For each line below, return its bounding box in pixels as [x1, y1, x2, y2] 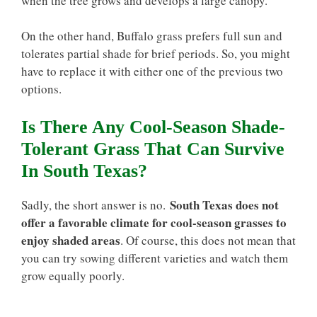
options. [21, 81, 62, 97]
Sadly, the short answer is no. [21, 196, 170, 213]
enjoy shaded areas [21, 231, 120, 249]
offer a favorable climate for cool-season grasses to [21, 213, 287, 231]
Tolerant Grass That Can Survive [21, 138, 284, 159]
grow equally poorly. [21, 267, 125, 284]
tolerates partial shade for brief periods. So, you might [21, 45, 290, 62]
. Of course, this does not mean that [120, 231, 296, 248]
